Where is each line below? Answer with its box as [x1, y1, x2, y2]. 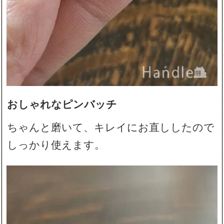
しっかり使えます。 [7, 136, 105, 151]
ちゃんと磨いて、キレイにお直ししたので [7, 118, 215, 134]
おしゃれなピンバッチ [7, 95, 117, 111]
